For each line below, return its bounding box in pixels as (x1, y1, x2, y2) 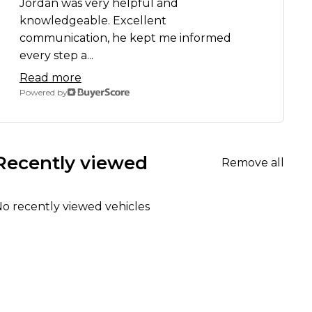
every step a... (19, 49, 93, 63)
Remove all (221, 156, 284, 170)
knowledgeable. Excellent (19, 14, 166, 28)
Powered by (19, 87, 68, 98)
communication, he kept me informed (19, 31, 231, 45)
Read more (19, 71, 81, 85)
